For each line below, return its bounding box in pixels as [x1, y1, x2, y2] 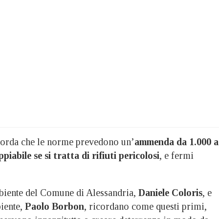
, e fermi [159, 150, 194, 161]
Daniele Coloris [138, 187, 202, 198]
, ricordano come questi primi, [84, 200, 207, 212]
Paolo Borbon [25, 200, 84, 212]
